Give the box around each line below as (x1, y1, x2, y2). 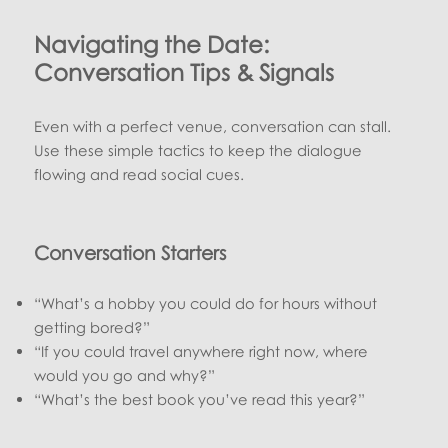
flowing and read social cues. (34, 165, 245, 184)
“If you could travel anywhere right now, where (34, 342, 369, 361)
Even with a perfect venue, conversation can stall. (34, 117, 392, 136)
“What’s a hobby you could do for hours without (34, 294, 378, 313)
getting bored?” (34, 318, 151, 337)
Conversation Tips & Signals (34, 58, 335, 87)
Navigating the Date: (34, 30, 270, 59)
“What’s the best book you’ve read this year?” (34, 390, 366, 409)
